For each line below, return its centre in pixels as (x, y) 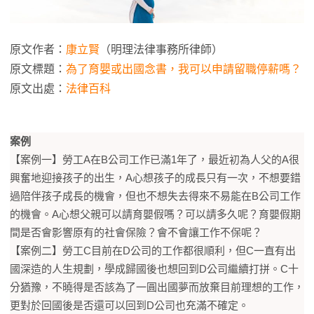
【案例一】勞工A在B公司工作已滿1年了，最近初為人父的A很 (155, 160)
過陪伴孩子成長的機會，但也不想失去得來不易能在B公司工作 (155, 196)
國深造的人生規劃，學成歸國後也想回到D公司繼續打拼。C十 (154, 269)
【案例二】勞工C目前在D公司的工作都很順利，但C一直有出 (153, 251)
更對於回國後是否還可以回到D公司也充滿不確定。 (129, 306)
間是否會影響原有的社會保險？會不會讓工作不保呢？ (136, 233)
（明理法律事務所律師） (161, 50)
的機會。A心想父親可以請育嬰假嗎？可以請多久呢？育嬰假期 (155, 214)
